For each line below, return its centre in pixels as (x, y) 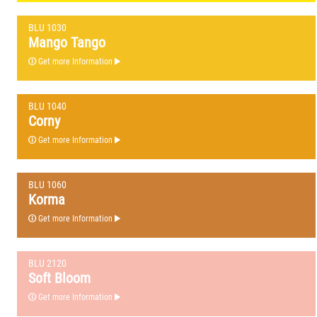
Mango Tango (68, 42)
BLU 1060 (47, 185)
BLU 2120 (47, 263)
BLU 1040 (47, 106)
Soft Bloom (61, 278)
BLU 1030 (47, 28)
